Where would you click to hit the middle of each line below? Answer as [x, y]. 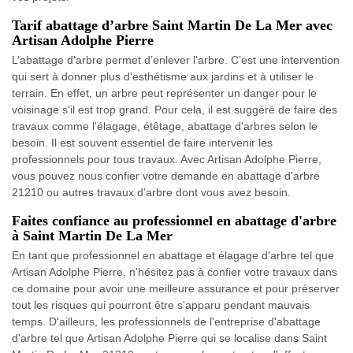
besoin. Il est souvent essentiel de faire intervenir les [142, 142]
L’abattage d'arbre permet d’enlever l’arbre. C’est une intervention [176, 59]
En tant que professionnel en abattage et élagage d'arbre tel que [173, 255]
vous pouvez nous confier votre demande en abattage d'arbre [166, 175]
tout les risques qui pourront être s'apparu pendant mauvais [161, 305]
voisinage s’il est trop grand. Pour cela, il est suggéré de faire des [175, 109]
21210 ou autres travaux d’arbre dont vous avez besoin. [151, 192]
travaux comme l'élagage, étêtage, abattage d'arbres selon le [165, 126]
